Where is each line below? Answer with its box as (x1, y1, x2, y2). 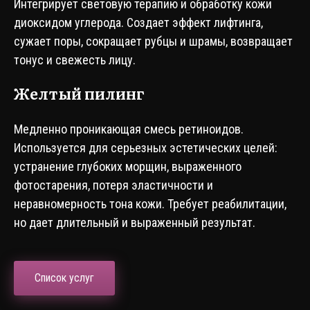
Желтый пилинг (14, 82, 145, 104)
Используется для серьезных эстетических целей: (14, 140, 277, 155)
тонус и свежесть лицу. (14, 53, 136, 67)
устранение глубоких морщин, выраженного (14, 159, 241, 174)
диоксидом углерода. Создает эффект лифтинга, (14, 15, 263, 30)
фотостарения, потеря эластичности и (14, 178, 213, 192)
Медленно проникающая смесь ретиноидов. (14, 122, 244, 136)
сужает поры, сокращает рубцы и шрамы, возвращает (14, 34, 293, 48)
